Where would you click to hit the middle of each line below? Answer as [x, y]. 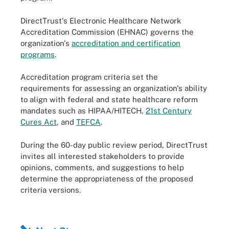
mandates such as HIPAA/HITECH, [83, 111]
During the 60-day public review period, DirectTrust [114, 145]
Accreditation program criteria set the [89, 77]
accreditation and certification [126, 43]
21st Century [169, 111]
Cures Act [39, 122]
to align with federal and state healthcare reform [109, 99]
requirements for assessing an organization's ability [114, 88]
